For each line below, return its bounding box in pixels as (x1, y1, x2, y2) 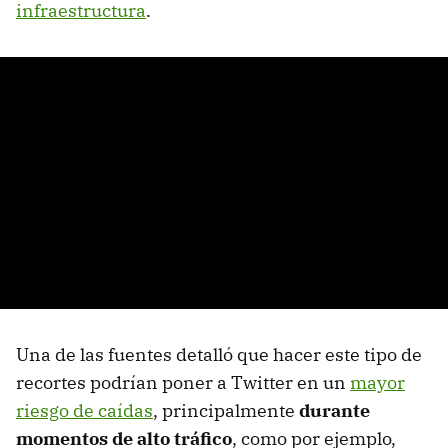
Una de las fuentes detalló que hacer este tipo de (16, 342, 422, 366)
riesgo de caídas (16, 398, 153, 422)
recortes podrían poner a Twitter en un (16, 370, 350, 394)
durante (299, 398, 370, 422)
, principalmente (153, 398, 299, 422)
